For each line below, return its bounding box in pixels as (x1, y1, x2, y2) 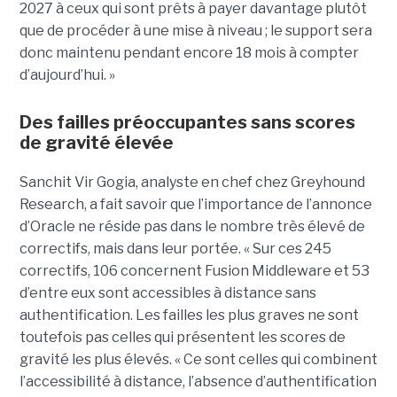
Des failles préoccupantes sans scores (19, 112, 355, 134)
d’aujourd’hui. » (19, 66, 115, 84)
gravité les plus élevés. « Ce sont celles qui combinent (19, 351, 378, 369)
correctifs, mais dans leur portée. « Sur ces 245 (19, 240, 331, 258)
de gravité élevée (19, 132, 174, 154)
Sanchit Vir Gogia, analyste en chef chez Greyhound (19, 174, 365, 191)
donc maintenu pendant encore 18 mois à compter (19, 44, 359, 62)
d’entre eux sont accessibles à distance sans (19, 284, 316, 302)
